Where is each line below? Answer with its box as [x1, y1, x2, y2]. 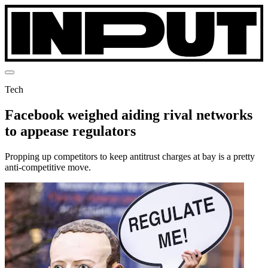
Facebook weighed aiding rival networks [5, 106, 252, 123]
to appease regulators [5, 123, 136, 139]
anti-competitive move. [5, 162, 91, 172]
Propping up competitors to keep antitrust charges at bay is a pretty [5, 151, 255, 162]
